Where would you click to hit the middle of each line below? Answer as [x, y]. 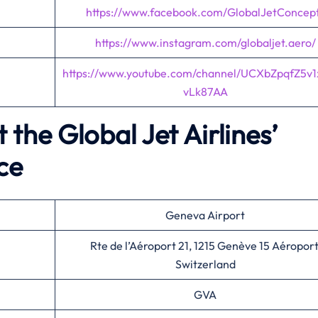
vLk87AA [205, 92]
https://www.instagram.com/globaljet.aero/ [205, 43]
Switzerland [205, 264]
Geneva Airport [205, 215]
